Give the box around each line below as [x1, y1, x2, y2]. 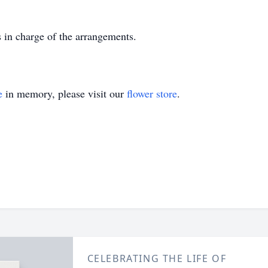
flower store [127, 86, 177, 100]
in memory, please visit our [2, 86, 127, 100]
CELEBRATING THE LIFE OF [87, 252, 227, 265]
